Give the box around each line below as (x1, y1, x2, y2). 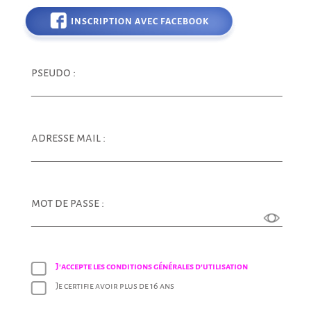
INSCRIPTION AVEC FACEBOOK (71, 16, 210, 26)
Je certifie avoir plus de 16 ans (55, 280, 174, 291)
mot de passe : (31, 196, 104, 210)
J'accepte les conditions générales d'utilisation (55, 261, 248, 271)
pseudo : (31, 65, 76, 79)
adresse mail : (31, 131, 106, 144)
